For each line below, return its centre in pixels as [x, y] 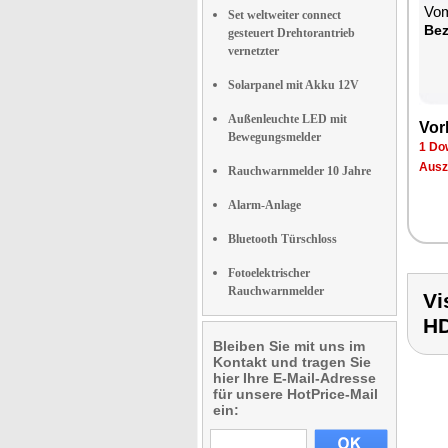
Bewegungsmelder [274, 137]
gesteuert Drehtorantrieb [291, 33]
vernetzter [253, 51]
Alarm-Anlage [264, 205]
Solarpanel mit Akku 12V [293, 85]
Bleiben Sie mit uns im [289, 346]
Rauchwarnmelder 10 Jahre [299, 171]
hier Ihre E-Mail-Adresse [294, 378]
